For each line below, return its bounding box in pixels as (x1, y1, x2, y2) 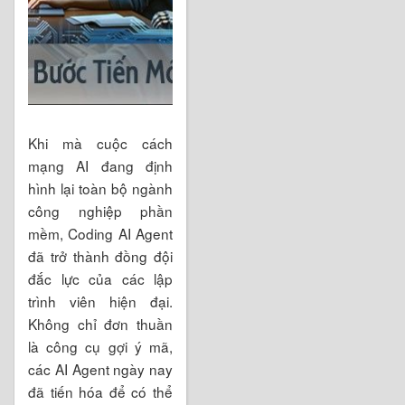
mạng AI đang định (28, 155, 173, 175)
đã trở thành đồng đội (28, 245, 173, 266)
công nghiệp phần (28, 200, 173, 221)
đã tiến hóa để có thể (28, 381, 173, 401)
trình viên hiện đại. (28, 290, 173, 311)
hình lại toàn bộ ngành (28, 177, 173, 198)
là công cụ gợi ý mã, (28, 335, 173, 356)
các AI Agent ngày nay (28, 358, 173, 379)
